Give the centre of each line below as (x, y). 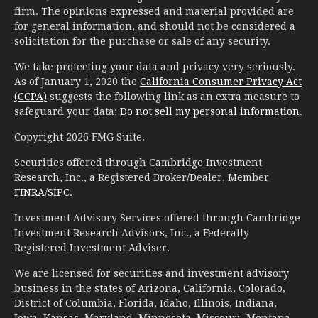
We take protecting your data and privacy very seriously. (155, 66)
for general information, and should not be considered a (155, 26)
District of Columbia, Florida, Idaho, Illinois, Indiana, (146, 303)
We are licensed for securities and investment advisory (152, 273)
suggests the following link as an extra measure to (173, 96)
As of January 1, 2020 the (77, 81)
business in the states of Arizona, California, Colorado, (150, 288)
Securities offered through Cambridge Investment (138, 162)
